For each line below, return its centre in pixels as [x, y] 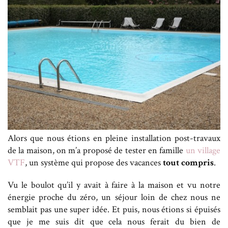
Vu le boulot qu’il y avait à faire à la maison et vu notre [114, 185]
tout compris [188, 162]
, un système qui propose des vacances [94, 162]
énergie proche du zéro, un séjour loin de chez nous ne [114, 197]
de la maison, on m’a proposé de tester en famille [97, 150]
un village [203, 150]
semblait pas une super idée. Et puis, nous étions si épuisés [114, 209]
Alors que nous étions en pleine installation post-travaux [114, 138]
